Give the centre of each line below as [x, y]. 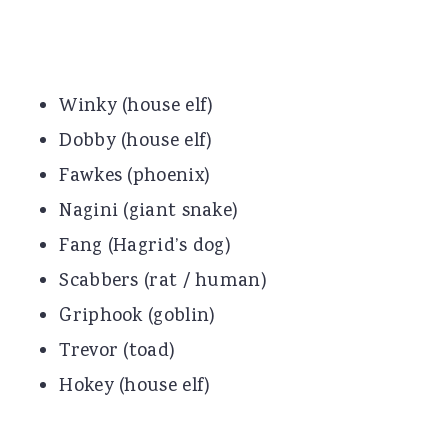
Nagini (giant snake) [149, 211]
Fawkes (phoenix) [135, 176]
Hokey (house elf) [135, 386]
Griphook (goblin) [137, 316]
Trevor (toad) [117, 351]
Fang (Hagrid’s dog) [145, 246]
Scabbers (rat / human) [163, 281]
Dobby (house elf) [136, 141]
